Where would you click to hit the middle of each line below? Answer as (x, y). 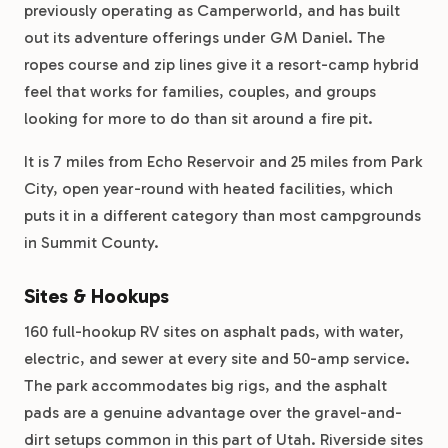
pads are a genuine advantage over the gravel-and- (213, 412)
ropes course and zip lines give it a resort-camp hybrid (221, 64)
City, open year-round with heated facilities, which (208, 188)
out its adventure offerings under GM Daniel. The (204, 37)
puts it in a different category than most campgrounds (222, 215)
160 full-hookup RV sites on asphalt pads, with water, (214, 331)
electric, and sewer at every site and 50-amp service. (217, 358)
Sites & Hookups (96, 296)
